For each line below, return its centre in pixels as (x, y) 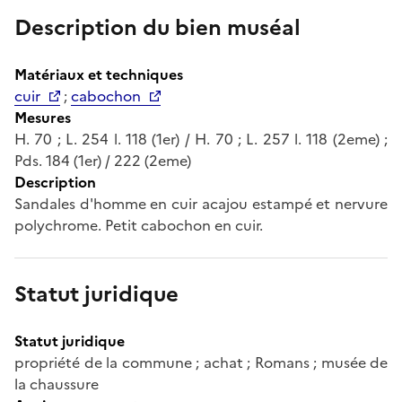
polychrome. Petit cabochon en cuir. (139, 225)
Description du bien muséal (157, 27)
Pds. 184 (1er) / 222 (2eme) (103, 160)
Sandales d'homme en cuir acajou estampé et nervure (201, 203)
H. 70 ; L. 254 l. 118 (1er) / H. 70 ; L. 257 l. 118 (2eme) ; (201, 139)
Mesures (43, 117)
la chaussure (57, 384)
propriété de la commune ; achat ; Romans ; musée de (201, 362)
